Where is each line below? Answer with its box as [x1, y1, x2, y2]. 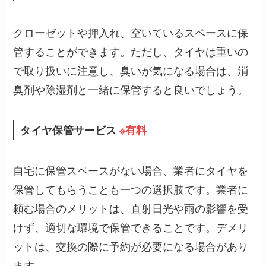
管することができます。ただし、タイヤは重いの [13, 43, 249, 59]
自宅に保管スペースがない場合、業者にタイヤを [13, 162, 249, 178]
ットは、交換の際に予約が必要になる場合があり [13, 238, 249, 254]
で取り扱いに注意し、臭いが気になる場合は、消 [13, 62, 249, 78]
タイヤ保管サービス [20, 122, 117, 138]
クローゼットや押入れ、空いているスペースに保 [13, 24, 249, 40]
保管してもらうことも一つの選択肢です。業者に [13, 181, 249, 197]
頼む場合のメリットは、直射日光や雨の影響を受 [13, 200, 249, 216]
